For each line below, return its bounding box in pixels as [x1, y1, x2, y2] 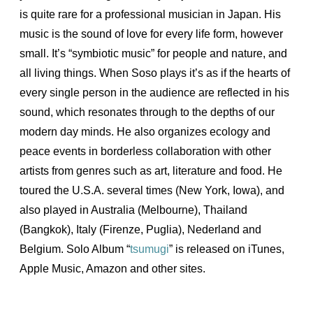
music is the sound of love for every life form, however [20, 28, 283, 41]
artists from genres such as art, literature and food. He [20, 165, 282, 177]
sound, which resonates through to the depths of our [20, 106, 275, 119]
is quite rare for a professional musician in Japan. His [20, 8, 281, 21]
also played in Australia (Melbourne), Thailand [20, 204, 247, 217]
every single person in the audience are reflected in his [20, 87, 289, 99]
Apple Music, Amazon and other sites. [20, 263, 205, 275]
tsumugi [130, 243, 169, 256]
